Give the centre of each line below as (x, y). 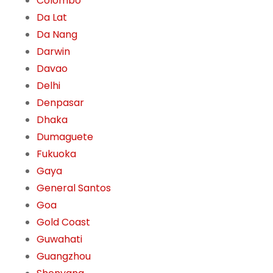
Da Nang (57, 35)
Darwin (53, 52)
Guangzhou (64, 257)
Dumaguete (65, 137)
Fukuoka (56, 154)
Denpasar (60, 103)
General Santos (74, 188)
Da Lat (52, 18)
